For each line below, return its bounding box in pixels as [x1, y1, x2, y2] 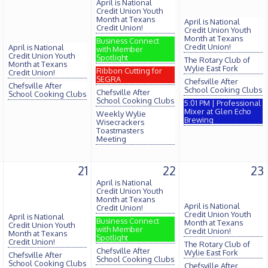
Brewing [184, 115, 214, 124]
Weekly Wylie [96, 109, 146, 118]
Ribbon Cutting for [96, 66, 162, 75]
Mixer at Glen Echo [184, 106, 251, 116]
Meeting [96, 134, 126, 144]
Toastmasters [96, 126, 144, 135]
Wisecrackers [96, 117, 144, 127]
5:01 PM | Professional [184, 98, 261, 108]
